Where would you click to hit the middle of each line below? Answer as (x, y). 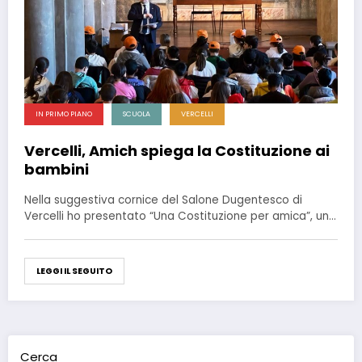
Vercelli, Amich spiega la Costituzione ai (177, 150)
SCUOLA (137, 114)
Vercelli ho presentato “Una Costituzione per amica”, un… (180, 216)
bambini (57, 169)
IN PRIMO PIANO (64, 114)
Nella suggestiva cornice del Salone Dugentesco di (163, 200)
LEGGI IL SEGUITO (74, 271)
